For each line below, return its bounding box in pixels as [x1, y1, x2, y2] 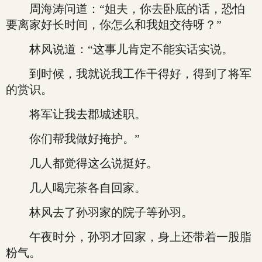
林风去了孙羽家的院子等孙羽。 [6, 206, 193, 219]
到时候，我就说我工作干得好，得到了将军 [6, 67, 251, 80]
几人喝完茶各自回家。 [6, 181, 146, 194]
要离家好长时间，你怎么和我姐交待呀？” [6, 18, 222, 31]
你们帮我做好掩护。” [6, 132, 140, 145]
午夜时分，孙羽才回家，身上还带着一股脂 [6, 230, 251, 243]
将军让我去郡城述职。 [6, 108, 146, 120]
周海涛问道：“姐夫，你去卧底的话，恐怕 [6, 2, 245, 15]
